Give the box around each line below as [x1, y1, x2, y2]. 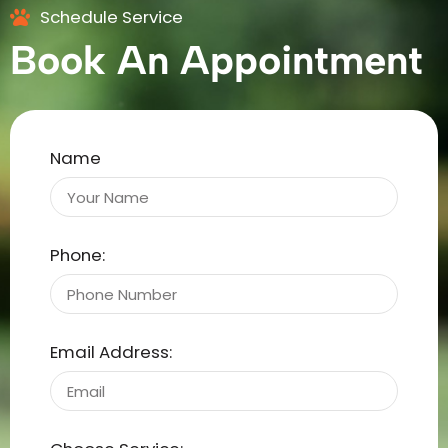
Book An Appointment [10, 36, 423, 85]
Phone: [50, 243, 105, 268]
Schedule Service [40, 5, 183, 30]
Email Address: [50, 340, 172, 365]
